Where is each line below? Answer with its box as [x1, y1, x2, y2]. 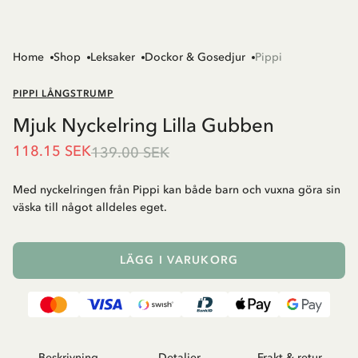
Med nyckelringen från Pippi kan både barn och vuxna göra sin [13, 183, 340, 197]
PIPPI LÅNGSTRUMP [13, 88, 114, 100]
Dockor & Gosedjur [145, 50, 245, 65]
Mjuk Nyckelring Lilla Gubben [13, 113, 274, 137]
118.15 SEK [13, 142, 91, 161]
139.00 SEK [91, 144, 169, 162]
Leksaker [90, 50, 135, 65]
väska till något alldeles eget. [13, 201, 167, 215]
